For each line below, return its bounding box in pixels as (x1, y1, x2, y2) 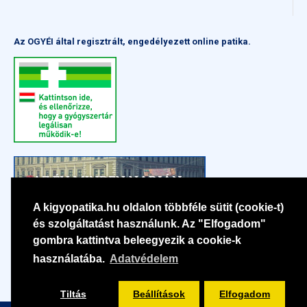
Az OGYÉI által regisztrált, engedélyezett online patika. (14, 36, 251, 47)
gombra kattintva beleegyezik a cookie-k (33, 234, 241, 247)
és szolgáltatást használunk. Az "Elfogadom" (33, 218, 266, 230)
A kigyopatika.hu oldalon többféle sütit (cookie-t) (33, 201, 284, 214)
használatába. (33, 253, 108, 265)
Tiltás (60, 288, 86, 300)
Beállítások (133, 288, 185, 300)
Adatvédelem (110, 253, 179, 265)
